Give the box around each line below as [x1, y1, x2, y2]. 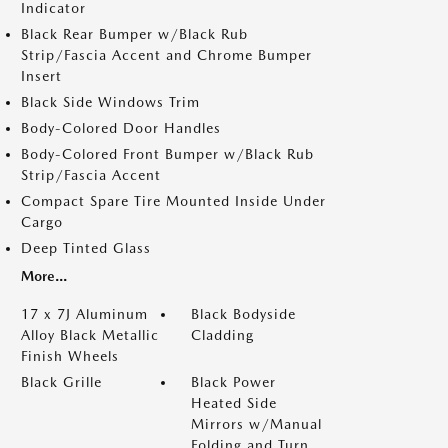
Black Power [191, 374, 276, 390]
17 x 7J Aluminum [21, 306, 148, 322]
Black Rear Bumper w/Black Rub [21, 26, 248, 42]
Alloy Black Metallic [21, 327, 159, 343]
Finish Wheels [21, 348, 119, 364]
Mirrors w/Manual [191, 416, 322, 432]
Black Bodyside [191, 306, 296, 322]
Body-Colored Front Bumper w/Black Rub [21, 146, 314, 162]
